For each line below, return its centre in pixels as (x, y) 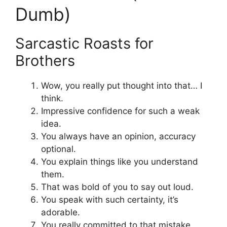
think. (52, 99)
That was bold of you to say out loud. (117, 187)
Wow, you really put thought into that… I (122, 86)
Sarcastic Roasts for (84, 44)
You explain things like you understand (120, 162)
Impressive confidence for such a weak (120, 111)
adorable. (61, 213)
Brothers (45, 61)
